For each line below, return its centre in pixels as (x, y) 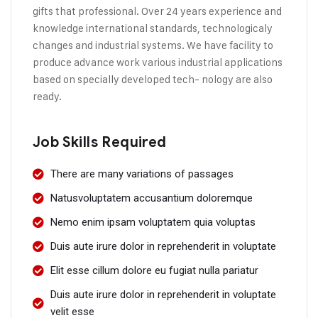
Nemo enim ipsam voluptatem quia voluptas (153, 222)
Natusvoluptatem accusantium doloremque (152, 198)
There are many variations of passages (142, 174)
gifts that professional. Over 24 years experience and (157, 11)
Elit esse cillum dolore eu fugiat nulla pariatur (154, 270)
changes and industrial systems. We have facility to (153, 45)
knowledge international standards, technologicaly (153, 28)
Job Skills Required (100, 142)
